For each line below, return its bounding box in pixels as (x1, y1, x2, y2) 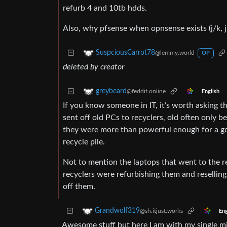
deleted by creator (63, 63, 124, 71)
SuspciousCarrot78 (96, 49, 155, 57)
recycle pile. (63, 138, 105, 146)
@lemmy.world (155, 50, 195, 56)
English (201, 89, 219, 94)
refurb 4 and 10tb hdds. (63, 4, 147, 13)
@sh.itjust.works (140, 208, 183, 214)
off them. (63, 182, 95, 191)
